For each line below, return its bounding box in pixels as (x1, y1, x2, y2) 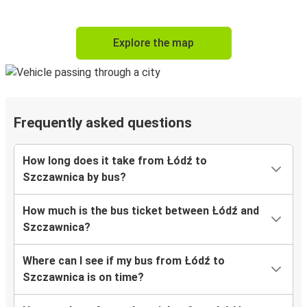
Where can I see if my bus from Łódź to (23, 254, 225, 268)
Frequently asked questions (14, 114, 192, 132)
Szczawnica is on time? (23, 271, 144, 284)
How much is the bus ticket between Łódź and (23, 204, 259, 218)
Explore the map (113, 36, 194, 50)
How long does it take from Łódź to (23, 154, 207, 168)
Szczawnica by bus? (23, 171, 126, 184)
